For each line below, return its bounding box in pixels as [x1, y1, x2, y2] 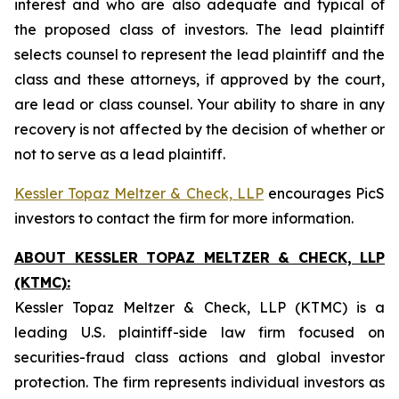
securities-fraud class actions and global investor [14, 348, 385, 366]
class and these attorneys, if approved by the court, [14, 70, 385, 88]
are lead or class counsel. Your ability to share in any [14, 95, 385, 113]
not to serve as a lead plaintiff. [14, 145, 225, 163]
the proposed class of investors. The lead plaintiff [14, 20, 385, 38]
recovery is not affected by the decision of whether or [14, 120, 385, 138]
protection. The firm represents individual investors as [14, 373, 385, 391]
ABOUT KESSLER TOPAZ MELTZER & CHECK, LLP [14, 248, 385, 266]
